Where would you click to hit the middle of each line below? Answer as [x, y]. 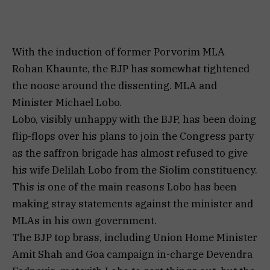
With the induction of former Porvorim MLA [118, 52]
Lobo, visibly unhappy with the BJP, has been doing [134, 120]
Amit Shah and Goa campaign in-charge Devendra [132, 255]
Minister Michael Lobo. [67, 103]
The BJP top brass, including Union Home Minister [135, 238]
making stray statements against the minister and [133, 204]
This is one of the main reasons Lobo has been [124, 187]
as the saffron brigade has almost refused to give [130, 153]
